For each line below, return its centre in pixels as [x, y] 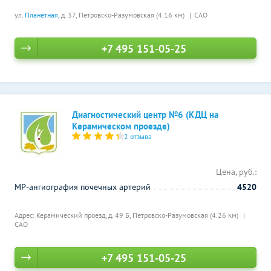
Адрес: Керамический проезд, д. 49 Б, [73, 215]
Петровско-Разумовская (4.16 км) [132, 15]
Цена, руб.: [236, 172]
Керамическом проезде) [121, 126]
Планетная [41, 15]
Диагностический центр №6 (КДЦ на [145, 115]
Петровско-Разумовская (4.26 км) [186, 215]
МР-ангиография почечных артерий [83, 187]
